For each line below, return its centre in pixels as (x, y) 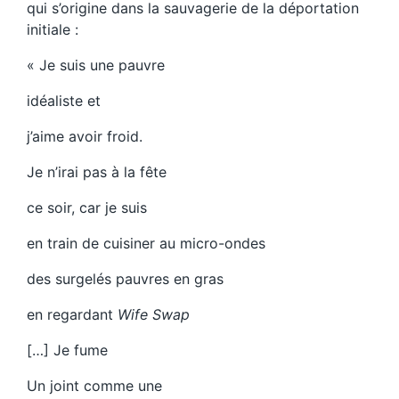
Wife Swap (154, 315)
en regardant (72, 315)
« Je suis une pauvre (96, 65)
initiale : (53, 30)
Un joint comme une (94, 386)
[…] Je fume (67, 350)
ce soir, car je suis (87, 208)
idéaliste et (64, 101)
